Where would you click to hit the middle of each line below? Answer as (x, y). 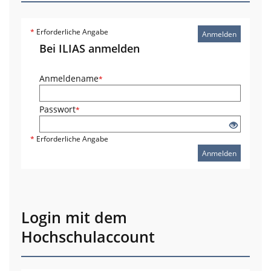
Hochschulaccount (88, 237)
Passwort (57, 109)
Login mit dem (74, 217)
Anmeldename (69, 78)
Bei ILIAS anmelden (90, 48)
